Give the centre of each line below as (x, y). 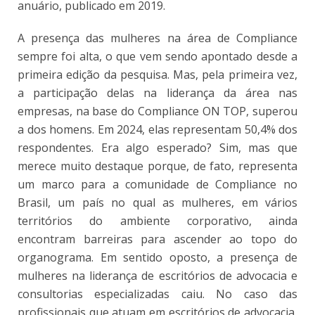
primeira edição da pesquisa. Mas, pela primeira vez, (157, 75)
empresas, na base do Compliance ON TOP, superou (157, 111)
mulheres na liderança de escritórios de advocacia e (157, 276)
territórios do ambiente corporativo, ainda (157, 221)
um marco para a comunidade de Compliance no (157, 185)
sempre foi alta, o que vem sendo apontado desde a (157, 57)
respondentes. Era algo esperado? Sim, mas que (157, 148)
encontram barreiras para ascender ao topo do (157, 239)
